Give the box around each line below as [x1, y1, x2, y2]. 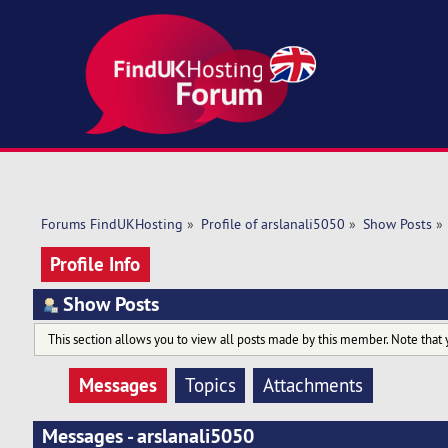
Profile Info [50, 250, 141, 277]
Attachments [263, 373, 364, 398]
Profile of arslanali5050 [200, 215, 345, 234]
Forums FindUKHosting [40, 215, 183, 234]
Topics [184, 373, 236, 398]
